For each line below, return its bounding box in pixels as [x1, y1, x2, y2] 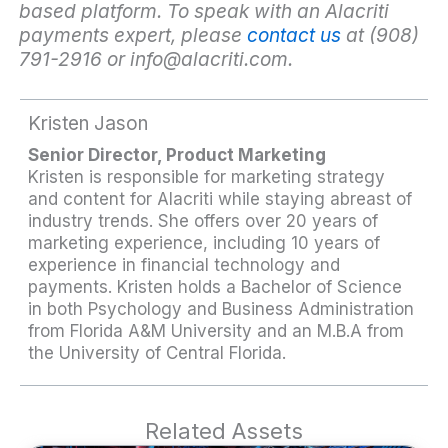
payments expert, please [18, 24, 242, 48]
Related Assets [145, 417, 303, 444]
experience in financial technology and [28, 254, 341, 275]
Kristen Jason [28, 111, 149, 135]
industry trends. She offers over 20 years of [28, 210, 379, 231]
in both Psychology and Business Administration [28, 298, 415, 319]
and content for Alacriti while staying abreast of [28, 188, 413, 209]
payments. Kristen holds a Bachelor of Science [28, 276, 403, 297]
